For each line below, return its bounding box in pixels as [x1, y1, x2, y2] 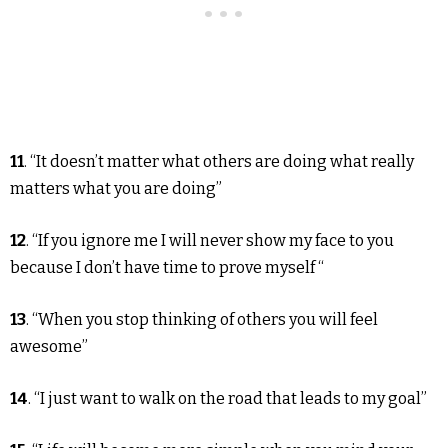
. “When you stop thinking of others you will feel [26, 310, 378, 330]
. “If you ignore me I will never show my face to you [26, 231, 394, 251]
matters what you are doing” [10, 179, 222, 199]
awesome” [10, 337, 88, 357]
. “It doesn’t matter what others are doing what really [24, 152, 414, 172]
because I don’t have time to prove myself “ [10, 258, 324, 278]
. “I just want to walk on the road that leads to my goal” [28, 389, 427, 409]
